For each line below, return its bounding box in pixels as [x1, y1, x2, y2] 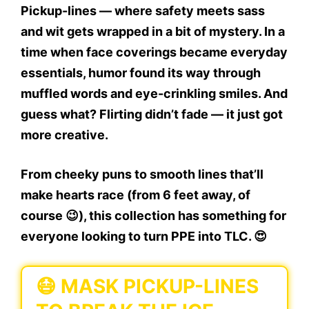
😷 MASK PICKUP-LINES [36, 275, 259, 298]
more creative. [21, 128, 108, 142]
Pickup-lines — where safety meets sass [21, 3, 265, 18]
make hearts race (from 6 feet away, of [21, 188, 250, 202]
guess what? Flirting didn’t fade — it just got [21, 107, 283, 121]
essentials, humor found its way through [21, 66, 261, 80]
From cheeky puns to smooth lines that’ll [21, 167, 263, 181]
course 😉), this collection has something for [21, 208, 286, 223]
